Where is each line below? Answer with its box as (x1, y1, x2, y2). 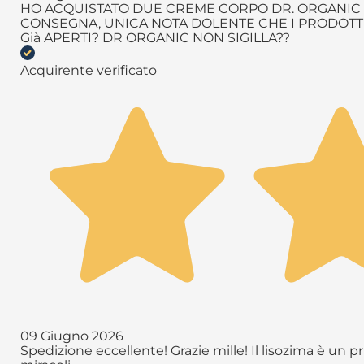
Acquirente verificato (20, 62, 157, 78)
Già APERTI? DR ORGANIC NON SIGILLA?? (20, 29, 290, 45)
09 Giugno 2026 (20, 328, 123, 344)
